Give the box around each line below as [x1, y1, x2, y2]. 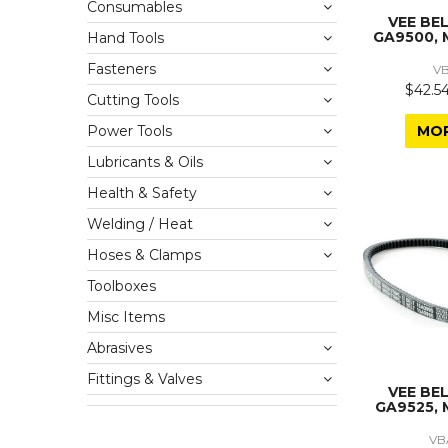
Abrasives [87, 339, 152, 358]
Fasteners [87, 60, 156, 79]
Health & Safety [87, 184, 197, 203]
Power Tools [87, 122, 172, 141]
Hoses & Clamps [87, 246, 201, 265]
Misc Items [87, 308, 165, 327]
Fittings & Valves [87, 370, 202, 389]
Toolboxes [87, 277, 156, 296]
